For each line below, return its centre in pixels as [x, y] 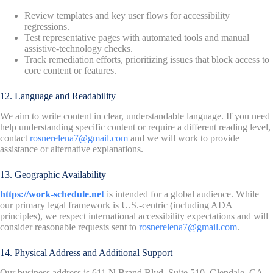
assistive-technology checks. [79, 48]
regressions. [47, 26]
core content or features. [70, 70]
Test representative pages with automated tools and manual [137, 37]
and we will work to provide [184, 138]
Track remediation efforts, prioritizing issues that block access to [147, 59]
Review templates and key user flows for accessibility [127, 15]
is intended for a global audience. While [182, 194]
